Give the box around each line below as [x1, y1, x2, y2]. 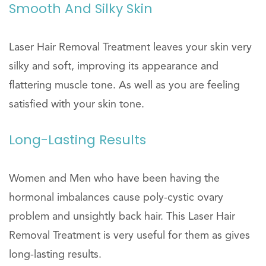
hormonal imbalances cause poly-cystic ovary [9, 192, 223, 203]
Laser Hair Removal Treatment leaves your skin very [9, 42, 252, 53]
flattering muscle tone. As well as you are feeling [9, 80, 240, 91]
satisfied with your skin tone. [9, 99, 144, 110]
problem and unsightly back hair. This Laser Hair [9, 211, 235, 222]
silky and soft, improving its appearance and [9, 61, 218, 72]
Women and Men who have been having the [9, 173, 220, 184]
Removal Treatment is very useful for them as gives [9, 230, 250, 241]
